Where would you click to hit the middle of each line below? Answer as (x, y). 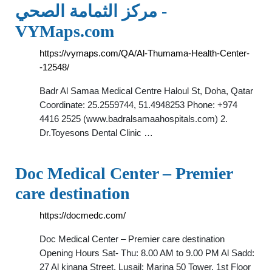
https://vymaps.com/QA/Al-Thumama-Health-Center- (144, 53)
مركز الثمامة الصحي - (86, 11)
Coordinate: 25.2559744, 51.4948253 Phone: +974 (138, 105)
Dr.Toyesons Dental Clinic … (96, 133)
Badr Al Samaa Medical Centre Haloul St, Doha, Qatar (146, 91)
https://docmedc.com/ (83, 215)
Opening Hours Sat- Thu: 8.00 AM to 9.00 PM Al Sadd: (147, 253)
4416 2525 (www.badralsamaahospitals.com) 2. (134, 119)
